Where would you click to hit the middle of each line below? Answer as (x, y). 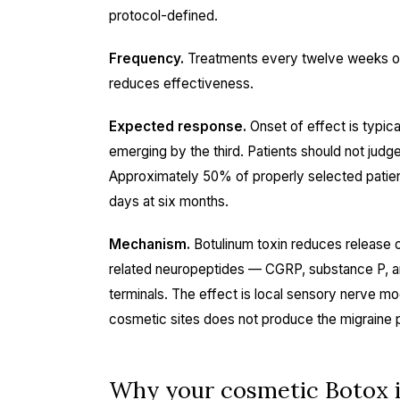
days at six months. (169, 201)
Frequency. (146, 58)
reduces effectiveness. (181, 83)
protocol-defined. (163, 16)
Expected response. (178, 126)
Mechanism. (150, 244)
